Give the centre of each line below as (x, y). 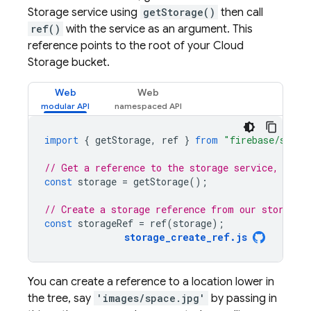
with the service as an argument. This (158, 29)
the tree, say (61, 299)
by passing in (243, 299)
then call (241, 12)
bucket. (89, 62)
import (61, 140)
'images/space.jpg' (151, 298)
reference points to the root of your (120, 46)
